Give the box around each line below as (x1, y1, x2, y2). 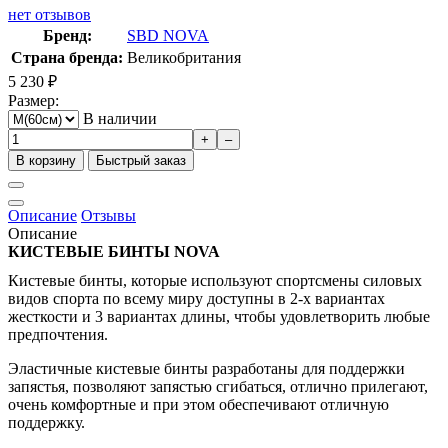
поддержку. (8, 413, 85, 431)
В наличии (83, 109, 157, 127)
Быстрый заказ (96, 152, 186, 168)
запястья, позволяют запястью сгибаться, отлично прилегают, (8, 377, 428, 395)
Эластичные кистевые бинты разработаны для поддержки (8, 359, 405, 377)
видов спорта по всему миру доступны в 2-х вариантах (8, 289, 385, 307)
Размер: (8, 91, 59, 109)
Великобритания (127, 48, 241, 66)
